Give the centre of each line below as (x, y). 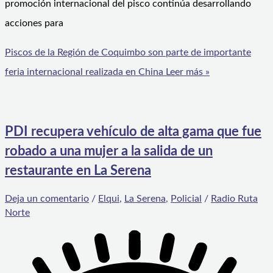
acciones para (34, 23)
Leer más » (186, 72)
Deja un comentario (47, 198)
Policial (186, 198)
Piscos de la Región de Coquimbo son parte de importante (128, 53)
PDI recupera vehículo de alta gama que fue (133, 132)
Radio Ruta (234, 198)
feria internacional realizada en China (84, 72)
